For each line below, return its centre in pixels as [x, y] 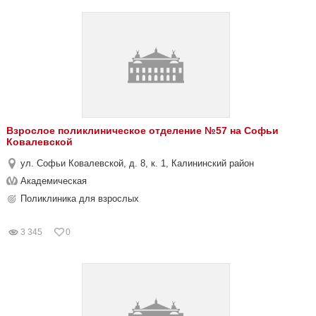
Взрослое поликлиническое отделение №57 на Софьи [142, 130]
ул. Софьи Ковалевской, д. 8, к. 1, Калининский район [137, 163]
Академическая [54, 181]
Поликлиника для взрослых [80, 199]
